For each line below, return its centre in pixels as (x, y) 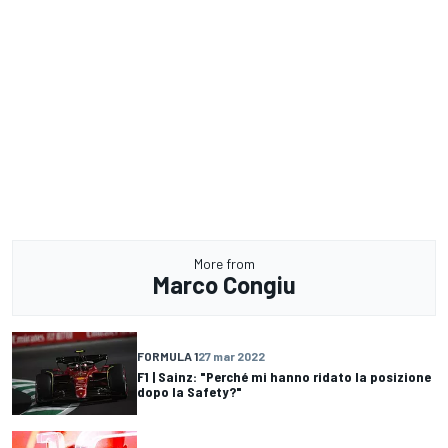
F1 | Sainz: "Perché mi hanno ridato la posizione (284, 376)
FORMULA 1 (167, 355)
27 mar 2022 (231, 355)
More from (224, 264)
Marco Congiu (224, 285)
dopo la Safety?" (189, 391)
